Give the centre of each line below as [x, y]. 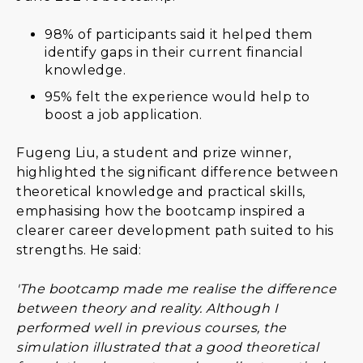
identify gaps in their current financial [174, 52]
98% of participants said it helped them [179, 34]
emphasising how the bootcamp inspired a [161, 211]
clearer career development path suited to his [175, 230]
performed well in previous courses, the [152, 327]
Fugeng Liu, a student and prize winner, [154, 152]
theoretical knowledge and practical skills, [161, 191]
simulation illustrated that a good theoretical [167, 347]
